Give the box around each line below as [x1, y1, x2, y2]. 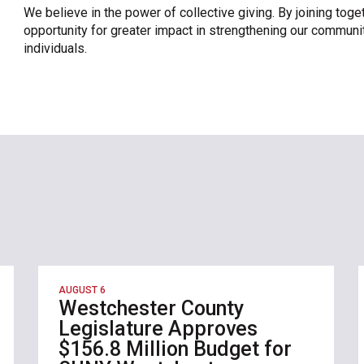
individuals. [24, 40, 87, 56]
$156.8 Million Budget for [58, 336, 292, 361]
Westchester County [58, 296, 245, 320]
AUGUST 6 [58, 284, 106, 296]
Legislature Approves [58, 316, 258, 340]
